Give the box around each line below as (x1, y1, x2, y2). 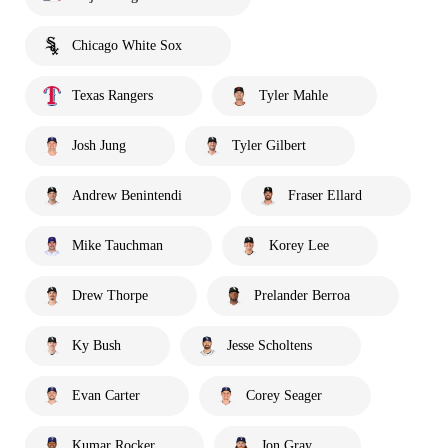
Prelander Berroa (254, 287, 350, 303)
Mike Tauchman (72, 237, 163, 253)
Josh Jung (72, 137, 126, 153)
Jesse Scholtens (227, 337, 312, 353)
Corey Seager (246, 387, 322, 403)
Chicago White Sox (72, 37, 182, 53)
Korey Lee (269, 237, 329, 253)
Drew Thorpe (72, 287, 148, 303)
